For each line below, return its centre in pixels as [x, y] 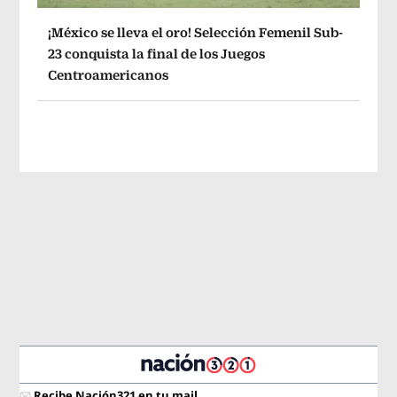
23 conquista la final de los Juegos [157, 54]
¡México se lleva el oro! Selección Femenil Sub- [196, 33]
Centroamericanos [109, 75]
